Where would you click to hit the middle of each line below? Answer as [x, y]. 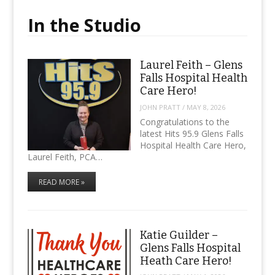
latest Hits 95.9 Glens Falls [192, 134]
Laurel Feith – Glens [191, 65]
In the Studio [84, 25]
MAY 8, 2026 [206, 107]
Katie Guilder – [179, 235]
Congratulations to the [184, 122]
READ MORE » [61, 182]
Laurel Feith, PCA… [65, 157]
